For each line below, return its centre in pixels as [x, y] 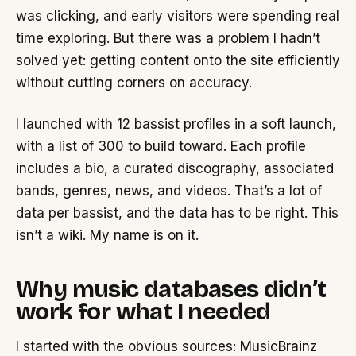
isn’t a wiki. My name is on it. [107, 236]
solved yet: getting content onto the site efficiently [178, 61]
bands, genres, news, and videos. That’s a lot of [169, 191]
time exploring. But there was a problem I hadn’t [168, 39]
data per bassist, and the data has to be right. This [177, 213]
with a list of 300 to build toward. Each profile [161, 147]
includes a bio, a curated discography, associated [175, 169]
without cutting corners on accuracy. [134, 83]
